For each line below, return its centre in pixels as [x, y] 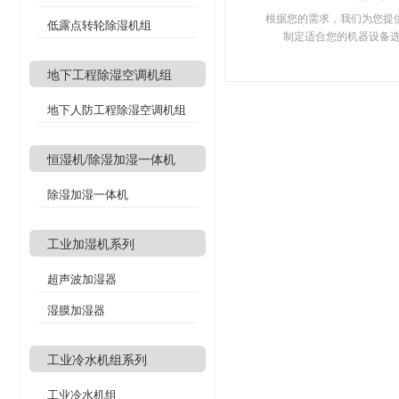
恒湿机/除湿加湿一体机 [111, 159]
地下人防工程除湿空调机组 [117, 109]
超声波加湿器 [82, 278]
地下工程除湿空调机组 [110, 74]
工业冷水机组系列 [97, 359]
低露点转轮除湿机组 [99, 24]
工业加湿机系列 [91, 243]
